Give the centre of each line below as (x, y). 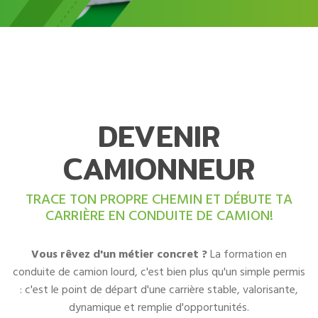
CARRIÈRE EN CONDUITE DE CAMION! (159, 216)
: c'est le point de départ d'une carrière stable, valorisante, (159, 290)
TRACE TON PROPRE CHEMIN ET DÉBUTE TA (159, 200)
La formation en (247, 254)
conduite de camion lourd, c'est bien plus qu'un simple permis (159, 272)
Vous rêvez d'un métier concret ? (119, 254)
